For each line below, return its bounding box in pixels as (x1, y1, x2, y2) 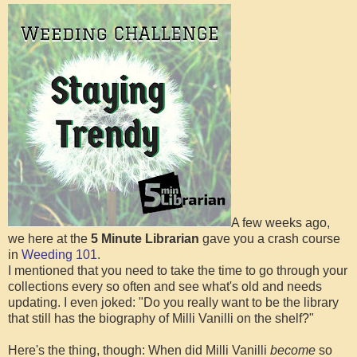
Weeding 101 (22, 248, 97, 262)
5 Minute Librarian (91, 232, 199, 246)
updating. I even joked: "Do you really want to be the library (8, 296, 339, 310)
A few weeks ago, (231, 216, 330, 230)
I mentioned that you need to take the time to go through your (8, 264, 347, 278)
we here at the (8, 232, 91, 246)
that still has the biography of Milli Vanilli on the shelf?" (8, 312, 314, 326)
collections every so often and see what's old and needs (8, 280, 322, 294)
